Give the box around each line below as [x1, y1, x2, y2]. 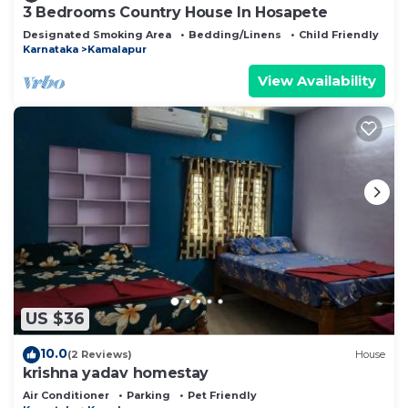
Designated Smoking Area [23, 27, 171, 41]
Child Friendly [299, 27, 379, 41]
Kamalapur [87, 42, 147, 56]
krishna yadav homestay [23, 363, 209, 382]
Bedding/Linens [189, 27, 281, 41]
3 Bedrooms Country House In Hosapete [23, 3, 328, 21]
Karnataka [23, 42, 78, 56]
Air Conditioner [23, 388, 109, 402]
